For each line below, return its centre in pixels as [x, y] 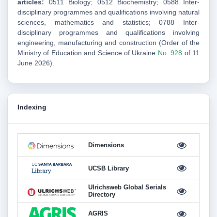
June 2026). [36, 63]
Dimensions [106, 145]
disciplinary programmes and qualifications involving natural [108, 12]
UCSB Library [108, 168]
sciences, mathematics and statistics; [88, 23]
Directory [102, 195]
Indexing [32, 107]
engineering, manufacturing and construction [87, 43]
